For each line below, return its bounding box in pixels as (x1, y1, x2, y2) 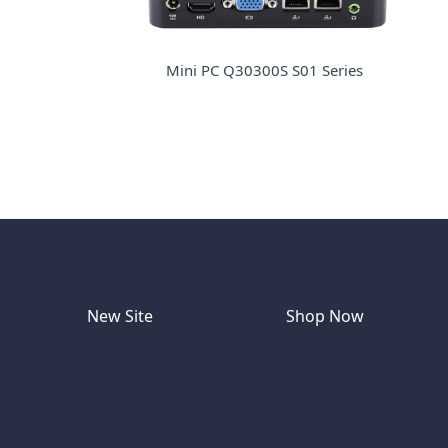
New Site (87, 305, 153, 328)
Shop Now (286, 305, 365, 328)
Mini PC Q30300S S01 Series (166, 60, 363, 81)
